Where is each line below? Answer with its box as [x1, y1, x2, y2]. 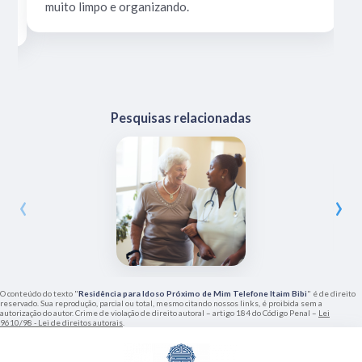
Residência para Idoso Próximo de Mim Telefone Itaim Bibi [78, 288, 307, 299]
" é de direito [307, 288, 356, 299]
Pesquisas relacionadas [111, 110, 251, 126]
